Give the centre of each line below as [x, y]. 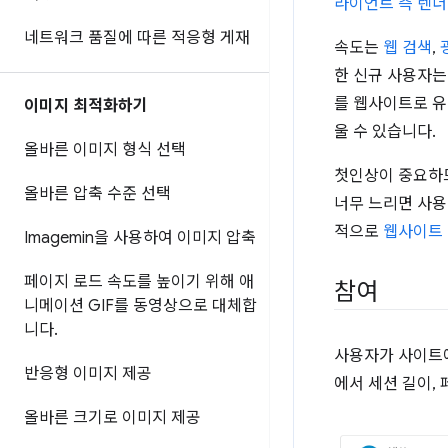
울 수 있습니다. [385, 132]
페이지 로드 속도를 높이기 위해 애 [139, 282]
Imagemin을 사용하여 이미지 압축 [140, 238]
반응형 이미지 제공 [88, 374]
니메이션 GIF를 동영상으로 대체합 [140, 306]
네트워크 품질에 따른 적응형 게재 [137, 38]
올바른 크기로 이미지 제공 [112, 418]
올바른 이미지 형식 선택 [105, 150]
